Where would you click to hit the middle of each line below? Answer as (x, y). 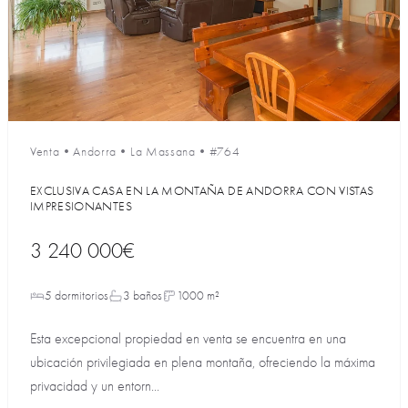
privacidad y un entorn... (95, 386)
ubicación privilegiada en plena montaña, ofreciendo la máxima (203, 362)
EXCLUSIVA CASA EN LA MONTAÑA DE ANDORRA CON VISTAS (202, 191)
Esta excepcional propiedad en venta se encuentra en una (188, 339)
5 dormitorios (76, 296)
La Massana (163, 152)
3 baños (143, 296)
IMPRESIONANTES (81, 206)
